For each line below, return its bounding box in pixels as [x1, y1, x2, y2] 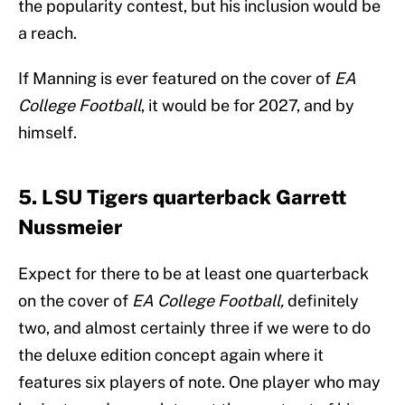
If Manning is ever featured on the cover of [18, 69, 334, 89]
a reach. [18, 24, 77, 43]
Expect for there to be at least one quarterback [18, 264, 369, 284]
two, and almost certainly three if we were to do [18, 318, 371, 338]
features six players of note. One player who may [18, 372, 381, 392]
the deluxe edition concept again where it [18, 345, 324, 365]
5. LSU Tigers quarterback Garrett [18, 185, 346, 210]
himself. [18, 123, 77, 143]
